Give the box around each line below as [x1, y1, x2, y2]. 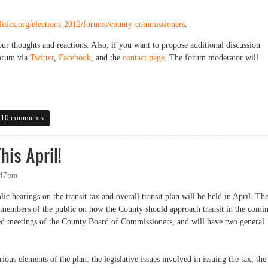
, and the [91, 53, 123, 62]
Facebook [59, 53, 91, 62]
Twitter [30, 53, 54, 62]
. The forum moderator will [165, 53, 258, 62]
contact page [123, 53, 165, 62]
